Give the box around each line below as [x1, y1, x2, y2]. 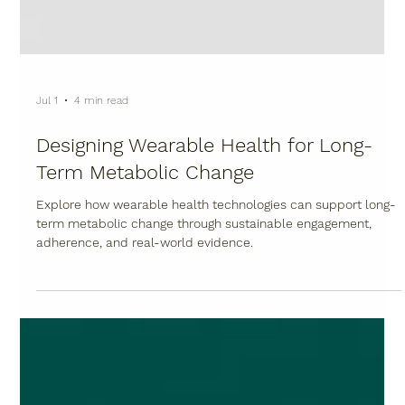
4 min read [74, 224, 129, 238]
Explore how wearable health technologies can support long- [36, 327, 397, 343]
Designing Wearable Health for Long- [36, 264, 373, 287]
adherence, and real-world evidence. [36, 365, 254, 381]
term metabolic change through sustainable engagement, [36, 346, 372, 362]
